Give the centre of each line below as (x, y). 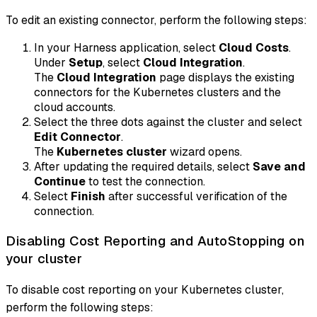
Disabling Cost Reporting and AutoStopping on (155, 241)
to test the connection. (145, 182)
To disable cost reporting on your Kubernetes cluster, (145, 289)
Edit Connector (77, 137)
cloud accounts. (75, 108)
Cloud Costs (254, 48)
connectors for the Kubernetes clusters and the (157, 93)
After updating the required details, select (143, 167)
